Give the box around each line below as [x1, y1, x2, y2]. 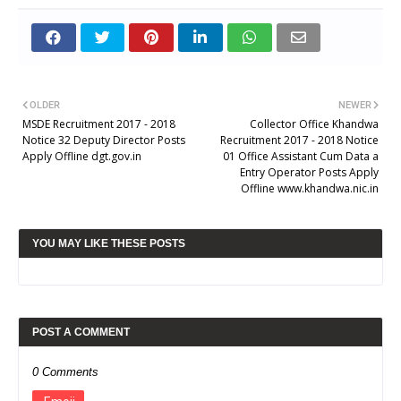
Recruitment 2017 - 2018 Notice [220, 132, 379, 148]
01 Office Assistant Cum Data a [223, 148, 379, 164]
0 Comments [32, 364, 98, 379]
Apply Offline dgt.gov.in [22, 148, 141, 164]
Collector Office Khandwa [250, 115, 379, 132]
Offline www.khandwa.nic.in [241, 180, 379, 196]
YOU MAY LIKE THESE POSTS [32, 236, 185, 250]
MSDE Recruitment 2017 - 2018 [22, 115, 175, 132]
